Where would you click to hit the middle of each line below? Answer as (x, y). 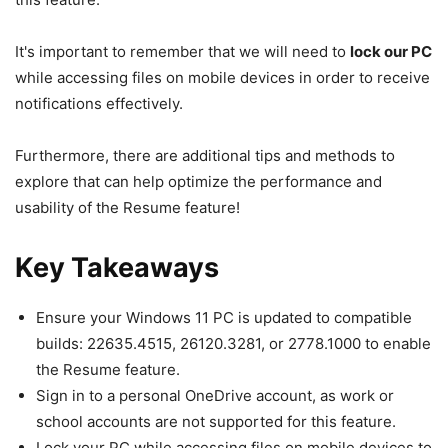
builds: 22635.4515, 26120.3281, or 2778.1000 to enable (233, 343)
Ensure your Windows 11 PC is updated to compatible (224, 317)
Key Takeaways (117, 267)
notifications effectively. (99, 103)
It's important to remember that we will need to (182, 51)
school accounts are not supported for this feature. (216, 421)
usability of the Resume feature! (127, 207)
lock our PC (391, 51)
